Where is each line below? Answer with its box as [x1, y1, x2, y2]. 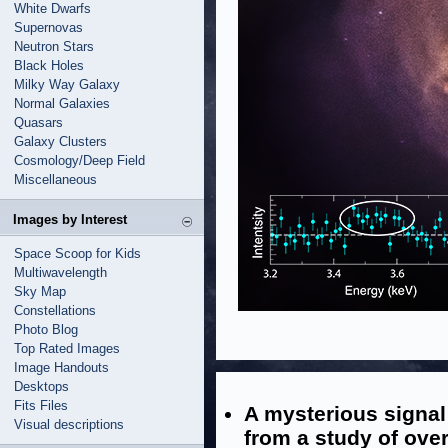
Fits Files [14, 398, 68, 413]
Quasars [14, 115, 63, 130]
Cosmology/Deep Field [14, 153, 145, 168]
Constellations [14, 303, 96, 318]
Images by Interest [13, 212, 127, 227]
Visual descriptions [14, 417, 124, 432]
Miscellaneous [14, 172, 97, 187]
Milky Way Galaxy [14, 77, 120, 92]
